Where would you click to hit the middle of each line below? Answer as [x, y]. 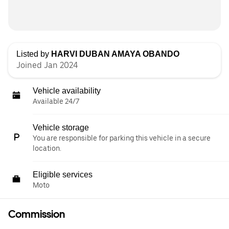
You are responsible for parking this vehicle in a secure [122, 138]
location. [47, 148]
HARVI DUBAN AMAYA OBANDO [115, 54]
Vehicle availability [67, 91]
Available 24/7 [56, 101]
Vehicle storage [61, 128]
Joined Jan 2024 [47, 65]
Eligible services [63, 175]
